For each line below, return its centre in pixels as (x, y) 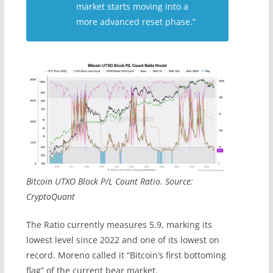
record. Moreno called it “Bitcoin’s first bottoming (126, 255)
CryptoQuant (50, 196)
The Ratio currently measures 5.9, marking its (119, 224)
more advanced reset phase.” (136, 21)
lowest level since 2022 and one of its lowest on (122, 239)
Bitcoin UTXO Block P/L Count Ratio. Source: (109, 181)
